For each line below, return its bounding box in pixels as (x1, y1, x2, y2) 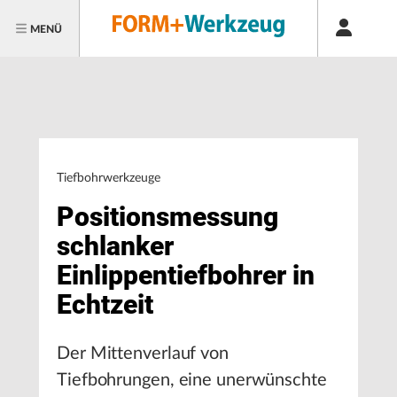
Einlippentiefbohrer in (57, 260, 315, 291)
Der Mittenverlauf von (57, 345, 229, 362)
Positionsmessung (57, 201, 278, 232)
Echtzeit (57, 289, 153, 320)
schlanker (57, 230, 174, 261)
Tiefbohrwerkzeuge (57, 172, 160, 184)
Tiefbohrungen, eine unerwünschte (57, 371, 327, 389)
